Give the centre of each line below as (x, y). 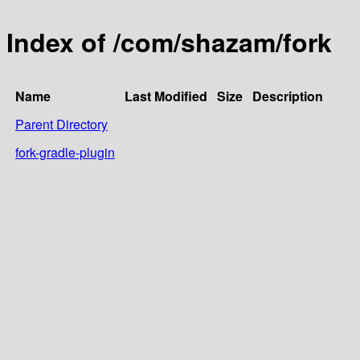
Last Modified (166, 96)
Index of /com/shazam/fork (169, 42)
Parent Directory (61, 124)
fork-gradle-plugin (65, 152)
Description (288, 96)
